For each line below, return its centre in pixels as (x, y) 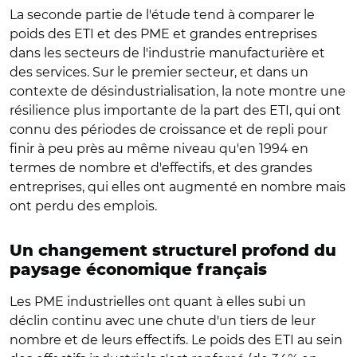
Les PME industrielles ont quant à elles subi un (158, 301)
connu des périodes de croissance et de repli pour (169, 129)
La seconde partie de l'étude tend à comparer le (162, 14)
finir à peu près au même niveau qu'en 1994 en (159, 148)
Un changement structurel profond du (173, 251)
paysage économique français (138, 270)
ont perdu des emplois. (85, 206)
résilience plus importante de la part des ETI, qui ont (175, 110)
